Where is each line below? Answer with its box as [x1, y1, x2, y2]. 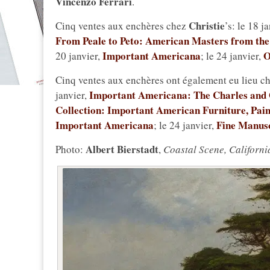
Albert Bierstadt [86, 142, 159, 157]
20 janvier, [55, 49, 102, 63]
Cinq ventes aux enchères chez [55, 19, 189, 33]
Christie [189, 18, 225, 34]
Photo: [55, 142, 86, 157]
